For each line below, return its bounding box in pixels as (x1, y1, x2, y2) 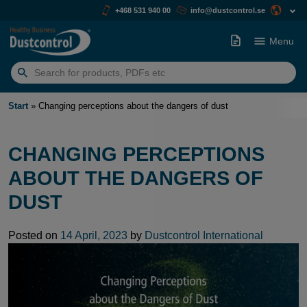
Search (10, 73, 45, 85)
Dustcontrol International (145, 230, 263, 241)
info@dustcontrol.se (191, 5, 265, 14)
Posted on (8, 230, 60, 241)
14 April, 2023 (60, 230, 127, 241)
